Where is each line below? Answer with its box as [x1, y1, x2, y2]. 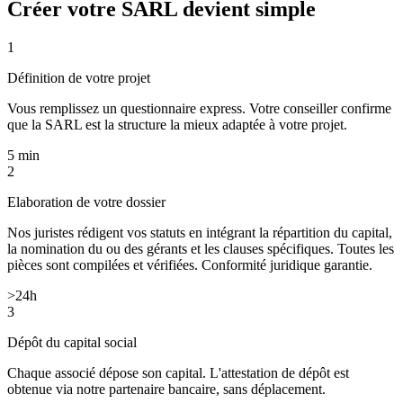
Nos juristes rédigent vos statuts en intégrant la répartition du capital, [7, 224, 392, 240]
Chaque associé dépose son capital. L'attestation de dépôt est [7, 364, 349, 381]
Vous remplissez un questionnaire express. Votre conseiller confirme [7, 100, 391, 116]
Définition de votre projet [7, 69, 150, 85]
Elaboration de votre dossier [7, 193, 166, 210]
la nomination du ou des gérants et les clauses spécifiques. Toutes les [7, 240, 394, 256]
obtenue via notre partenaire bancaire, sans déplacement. [7, 381, 326, 397]
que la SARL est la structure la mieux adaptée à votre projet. [7, 116, 347, 132]
